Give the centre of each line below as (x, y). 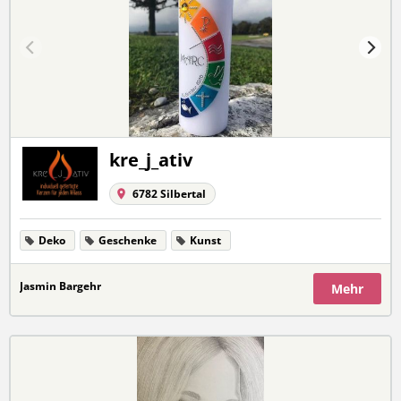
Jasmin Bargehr (60, 286)
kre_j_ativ (151, 160)
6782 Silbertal (169, 194)
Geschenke (128, 240)
